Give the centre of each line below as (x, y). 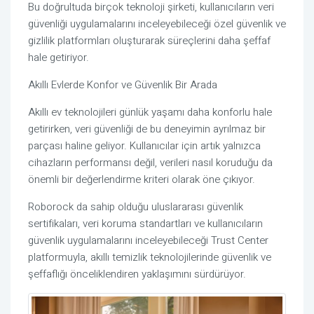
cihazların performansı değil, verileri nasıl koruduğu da (150, 162)
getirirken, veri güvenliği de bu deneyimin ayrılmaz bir (147, 129)
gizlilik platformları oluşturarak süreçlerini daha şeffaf (149, 40)
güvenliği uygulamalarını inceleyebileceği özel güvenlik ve (157, 23)
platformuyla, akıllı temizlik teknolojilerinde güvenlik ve (150, 257)
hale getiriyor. (59, 57)
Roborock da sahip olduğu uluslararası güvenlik (136, 206)
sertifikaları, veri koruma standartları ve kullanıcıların (145, 223)
